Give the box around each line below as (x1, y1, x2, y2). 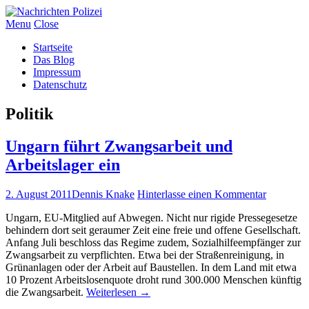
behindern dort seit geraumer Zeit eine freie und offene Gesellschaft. (6, 223, 301, 236)
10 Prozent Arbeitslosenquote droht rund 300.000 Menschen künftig (6, 273, 301, 286)
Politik (6, 104, 53, 123)
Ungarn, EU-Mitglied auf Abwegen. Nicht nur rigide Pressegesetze (6, 211, 297, 223)
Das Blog (33, 54, 74, 66)
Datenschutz (33, 79, 87, 90)
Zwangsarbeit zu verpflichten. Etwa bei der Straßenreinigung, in (6, 248, 284, 261)
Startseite (33, 41, 72, 53)
